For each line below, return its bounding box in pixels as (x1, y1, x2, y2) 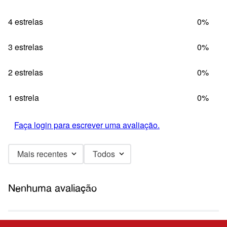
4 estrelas (8, 15, 43, 27)
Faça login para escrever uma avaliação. (14, 119, 160, 131)
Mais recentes (17, 147, 67, 160)
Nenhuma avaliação (8, 181, 97, 194)
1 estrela (8, 91, 39, 103)
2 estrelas (8, 66, 43, 78)
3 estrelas (8, 41, 43, 53)
